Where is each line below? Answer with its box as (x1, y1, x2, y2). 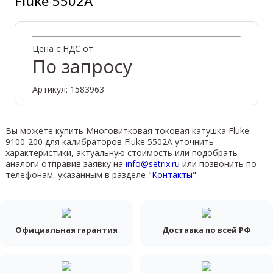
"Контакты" (147, 168, 196, 180)
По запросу (32, 53, 132, 79)
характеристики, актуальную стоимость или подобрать (5, 146, 238, 158)
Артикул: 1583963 (32, 83, 104, 95)
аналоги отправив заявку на (5, 157, 126, 169)
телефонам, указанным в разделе (5, 168, 148, 180)
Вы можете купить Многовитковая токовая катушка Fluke (5, 124, 249, 136)
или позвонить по (179, 157, 257, 169)
